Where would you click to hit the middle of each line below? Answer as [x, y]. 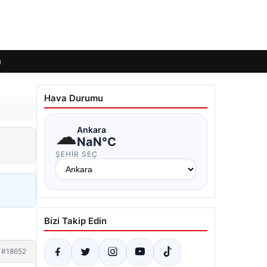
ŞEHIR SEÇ [77, 154]
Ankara [91, 129]
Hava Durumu [74, 98]
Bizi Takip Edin [75, 221]
